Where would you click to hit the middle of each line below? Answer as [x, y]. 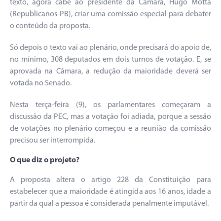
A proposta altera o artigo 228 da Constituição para [110, 180]
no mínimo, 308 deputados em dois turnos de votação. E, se [110, 59]
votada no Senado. [41, 83]
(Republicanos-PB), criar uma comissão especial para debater [110, 14]
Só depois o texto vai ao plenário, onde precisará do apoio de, [110, 48]
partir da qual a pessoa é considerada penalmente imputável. [109, 203]
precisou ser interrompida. [53, 140]
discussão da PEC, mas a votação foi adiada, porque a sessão [110, 117]
